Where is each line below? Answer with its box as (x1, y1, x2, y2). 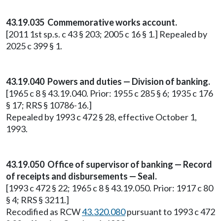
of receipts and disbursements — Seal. (6, 171, 157, 182)
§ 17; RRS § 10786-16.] (6, 100, 92, 110)
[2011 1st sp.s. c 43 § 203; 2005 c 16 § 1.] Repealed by (6, 29, 207, 39)
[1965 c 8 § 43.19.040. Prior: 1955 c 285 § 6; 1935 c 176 (6, 88, 213, 99)
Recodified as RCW (6, 206, 82, 217)
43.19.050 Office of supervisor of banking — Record (6, 159, 212, 170)
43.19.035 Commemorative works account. (6, 17, 177, 28)
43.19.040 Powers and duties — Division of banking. (6, 76, 210, 87)
